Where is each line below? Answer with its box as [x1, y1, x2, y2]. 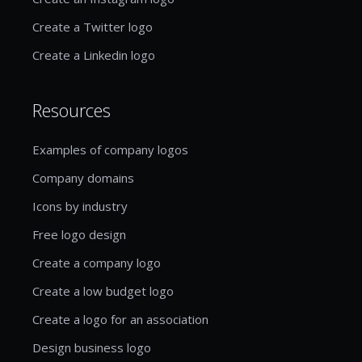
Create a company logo [32, 254, 161, 271]
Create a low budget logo [32, 282, 174, 299]
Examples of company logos [32, 141, 188, 158]
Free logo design [32, 225, 126, 242]
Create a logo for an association [32, 310, 208, 327]
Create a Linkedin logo [32, 46, 155, 63]
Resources [32, 97, 111, 122]
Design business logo [32, 339, 151, 356]
